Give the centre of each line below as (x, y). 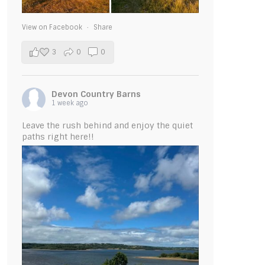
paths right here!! (58, 137)
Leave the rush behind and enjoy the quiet (107, 126)
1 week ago (70, 103)
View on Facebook (53, 28)
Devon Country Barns (96, 94)
